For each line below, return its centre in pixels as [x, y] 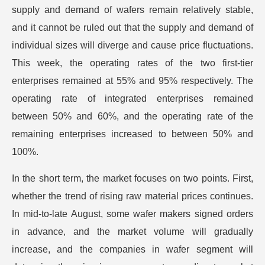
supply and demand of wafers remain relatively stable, [132, 10]
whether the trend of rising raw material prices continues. [132, 196]
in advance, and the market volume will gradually [132, 232]
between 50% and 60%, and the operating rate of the [132, 116]
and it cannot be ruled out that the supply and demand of [132, 28]
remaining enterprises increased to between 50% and [132, 134]
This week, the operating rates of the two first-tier [132, 63]
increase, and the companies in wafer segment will [132, 249]
